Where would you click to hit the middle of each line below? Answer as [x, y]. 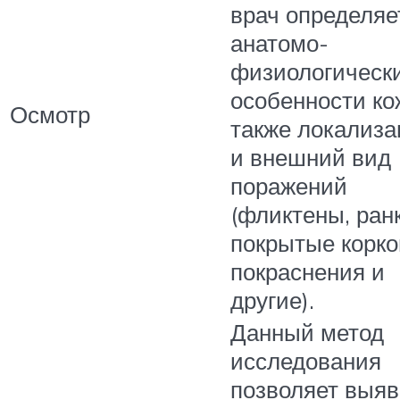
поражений [289, 185]
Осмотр [50, 114]
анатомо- [279, 42]
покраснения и [308, 271]
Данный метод [307, 332]
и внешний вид [311, 157]
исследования [306, 360]
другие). [272, 300]
